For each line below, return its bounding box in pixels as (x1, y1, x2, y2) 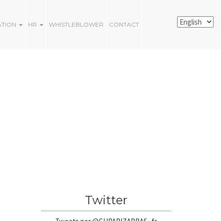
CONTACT (109, 21, 139, 28)
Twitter (84, 193, 127, 207)
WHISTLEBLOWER (49, 21, 104, 28)
